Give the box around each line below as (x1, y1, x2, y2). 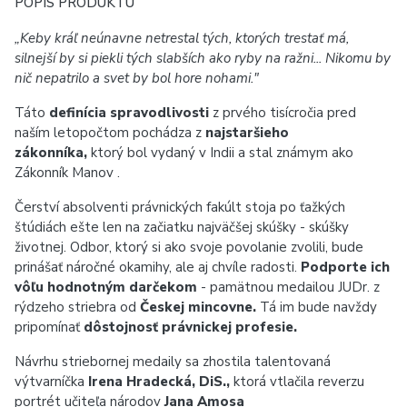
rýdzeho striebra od (15, 298, 140, 316)
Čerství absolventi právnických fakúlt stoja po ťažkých (15, 198, 345, 216)
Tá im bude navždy (260, 298, 377, 316)
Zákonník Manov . (15, 164, 120, 182)
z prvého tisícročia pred (213, 104, 356, 122)
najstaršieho (205, 124, 289, 142)
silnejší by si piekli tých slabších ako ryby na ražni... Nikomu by (15, 49, 391, 67)
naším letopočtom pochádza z (15, 124, 205, 142)
